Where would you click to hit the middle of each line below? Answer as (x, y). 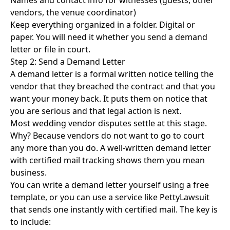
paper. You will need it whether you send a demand (109, 37)
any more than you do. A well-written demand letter (111, 148)
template (28, 197)
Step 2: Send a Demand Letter (68, 62)
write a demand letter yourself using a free (126, 185)
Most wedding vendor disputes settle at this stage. (109, 123)
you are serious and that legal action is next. (96, 111)
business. (28, 172)
